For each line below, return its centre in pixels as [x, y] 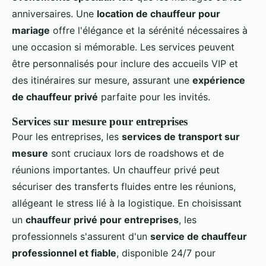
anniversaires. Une [54, 14]
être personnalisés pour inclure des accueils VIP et [125, 64]
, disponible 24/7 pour [166, 253]
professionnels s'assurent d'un [81, 237]
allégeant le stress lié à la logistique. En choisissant [127, 203]
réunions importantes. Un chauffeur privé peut [116, 170]
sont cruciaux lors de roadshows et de [136, 153]
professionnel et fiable [64, 253]
